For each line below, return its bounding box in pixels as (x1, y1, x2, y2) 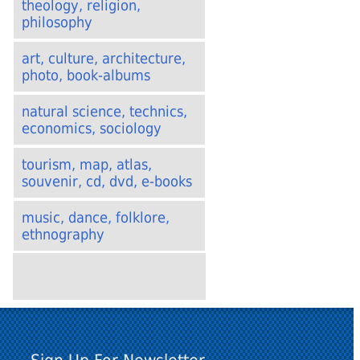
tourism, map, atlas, (22, 156, 152, 173)
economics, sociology (22, 120, 162, 137)
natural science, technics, (22, 103, 187, 120)
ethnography (22, 226, 104, 243)
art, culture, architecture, (22, 50, 186, 67)
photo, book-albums (22, 67, 150, 84)
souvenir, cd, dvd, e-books (22, 173, 192, 190)
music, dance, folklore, (22, 209, 170, 226)
